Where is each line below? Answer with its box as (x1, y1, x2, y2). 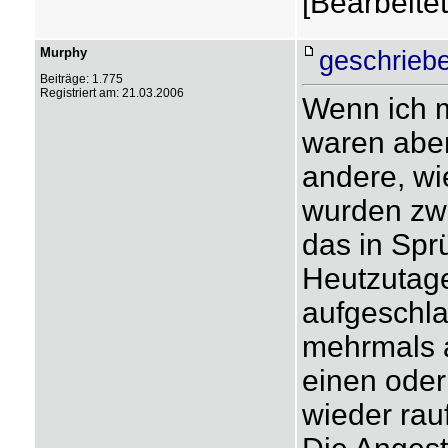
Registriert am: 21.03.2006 (39, 86, 184, 100)
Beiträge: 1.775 (39, 72, 123, 86)
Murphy (39, 45, 87, 60)
